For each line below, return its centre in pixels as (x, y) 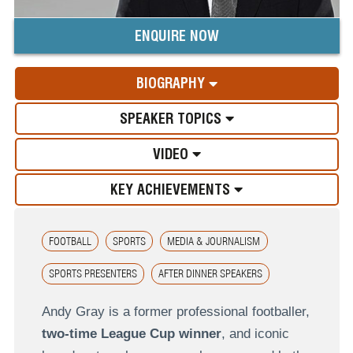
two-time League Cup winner (131, 333)
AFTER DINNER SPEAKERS (211, 274)
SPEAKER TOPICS (172, 119)
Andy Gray (73, 311)
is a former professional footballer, (207, 311)
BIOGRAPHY (172, 84)
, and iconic (255, 333)
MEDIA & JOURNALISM (214, 241)
